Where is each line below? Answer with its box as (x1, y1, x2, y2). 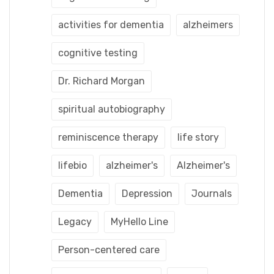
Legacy (58, 215, 92, 228)
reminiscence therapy (58, 131, 158, 143)
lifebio (58, 159, 87, 171)
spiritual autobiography (58, 103, 165, 115)
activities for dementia (58, 18, 164, 31)
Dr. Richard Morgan (58, 75, 145, 87)
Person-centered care (58, 243, 160, 256)
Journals (191, 187, 232, 199)
